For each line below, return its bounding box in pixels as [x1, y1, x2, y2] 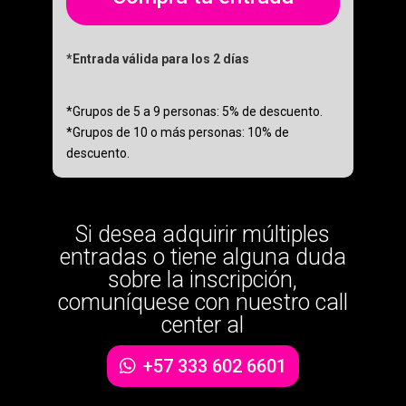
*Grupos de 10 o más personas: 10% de [65, 125, 289, 140]
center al [161, 312, 245, 339]
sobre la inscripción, [108, 266, 298, 294]
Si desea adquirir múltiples [75, 221, 331, 248]
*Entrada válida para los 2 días [65, 52, 249, 67]
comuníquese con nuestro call [57, 289, 348, 316]
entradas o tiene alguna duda [59, 244, 346, 271]
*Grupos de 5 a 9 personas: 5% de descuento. [65, 104, 323, 120]
